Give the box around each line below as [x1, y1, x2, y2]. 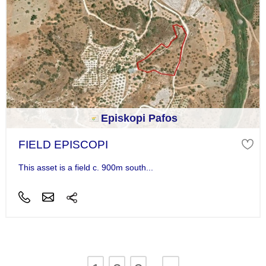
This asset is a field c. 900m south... [18, 162, 153, 172]
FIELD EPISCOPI [18, 138, 108, 151]
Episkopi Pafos [100, 112, 178, 125]
